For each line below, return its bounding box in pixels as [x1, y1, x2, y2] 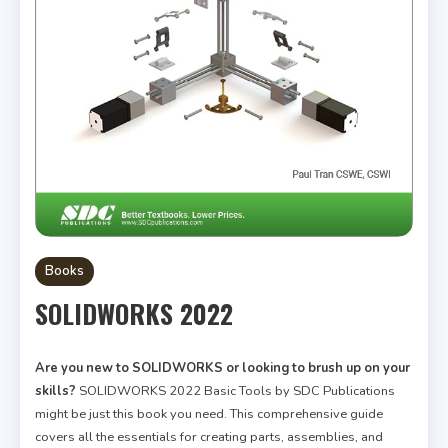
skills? [35, 382, 76, 401]
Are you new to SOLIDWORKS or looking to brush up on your [35, 359, 410, 378]
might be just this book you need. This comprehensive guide [35, 405, 383, 424]
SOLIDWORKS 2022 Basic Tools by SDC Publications [76, 382, 395, 401]
